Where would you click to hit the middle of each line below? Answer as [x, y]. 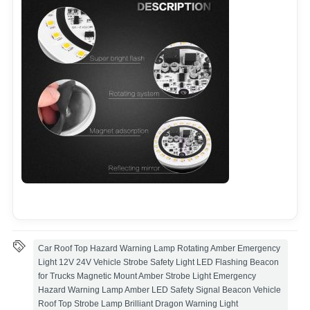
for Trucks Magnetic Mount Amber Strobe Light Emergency [147, 276]
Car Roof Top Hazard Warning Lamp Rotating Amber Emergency [159, 248]
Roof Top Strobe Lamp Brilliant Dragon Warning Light [138, 303]
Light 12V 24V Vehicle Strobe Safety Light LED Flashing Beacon [158, 262]
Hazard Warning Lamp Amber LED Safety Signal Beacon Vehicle [159, 290]
